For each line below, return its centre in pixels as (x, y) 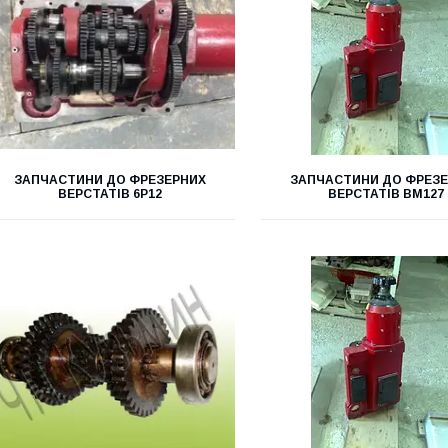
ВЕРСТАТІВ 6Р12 (109, 194)
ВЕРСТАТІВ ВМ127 (385, 194)
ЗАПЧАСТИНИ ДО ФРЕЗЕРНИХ (109, 180)
